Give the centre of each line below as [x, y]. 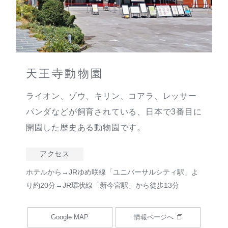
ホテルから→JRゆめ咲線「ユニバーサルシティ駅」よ [112, 172]
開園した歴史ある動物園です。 [86, 127]
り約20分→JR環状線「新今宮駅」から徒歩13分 [102, 185]
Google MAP [70, 217]
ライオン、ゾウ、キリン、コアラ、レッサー [111, 95]
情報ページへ [154, 217]
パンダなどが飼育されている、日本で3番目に [114, 111]
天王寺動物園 [65, 73]
